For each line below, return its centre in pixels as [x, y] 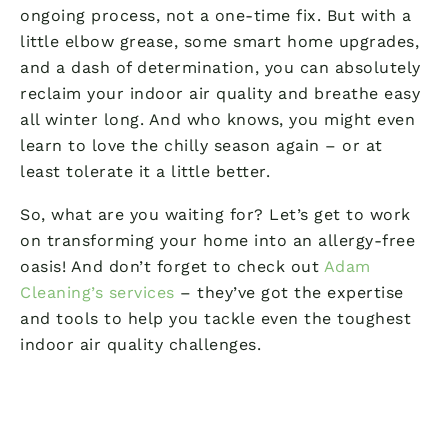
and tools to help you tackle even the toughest [215, 318]
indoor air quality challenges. [140, 344]
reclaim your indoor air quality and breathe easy [220, 93]
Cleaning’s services [97, 292]
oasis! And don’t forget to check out [172, 266]
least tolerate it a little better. [145, 171]
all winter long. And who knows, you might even [217, 119]
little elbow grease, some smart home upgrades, [219, 41]
